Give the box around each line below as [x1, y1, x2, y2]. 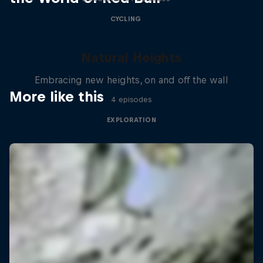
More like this [9, 88, 104, 104]
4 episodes [111, 95, 152, 104]
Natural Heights [81, 50, 182, 65]
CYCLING [110, 15, 141, 22]
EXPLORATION [107, 116, 156, 123]
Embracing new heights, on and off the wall [34, 75, 228, 85]
